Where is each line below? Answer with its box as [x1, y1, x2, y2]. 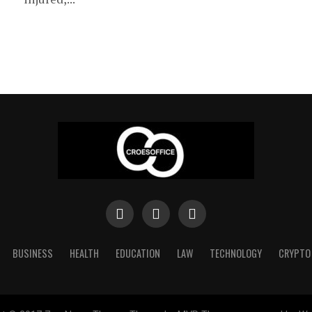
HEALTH [69, 246, 99, 260]
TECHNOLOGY [209, 246, 262, 260]
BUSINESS [12, 246, 53, 260]
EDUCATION [115, 246, 160, 260]
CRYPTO [278, 246, 311, 260]
